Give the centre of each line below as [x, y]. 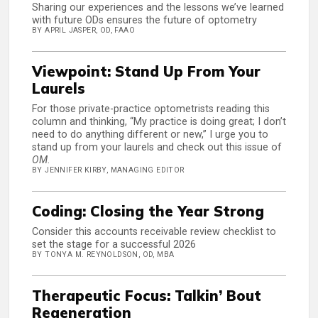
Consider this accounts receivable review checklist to [154, 232]
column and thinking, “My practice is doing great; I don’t [159, 122]
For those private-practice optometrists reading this [151, 109]
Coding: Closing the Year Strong [148, 212]
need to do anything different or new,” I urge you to [150, 135]
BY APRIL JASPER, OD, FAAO [83, 31]
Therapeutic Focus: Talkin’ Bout [147, 296]
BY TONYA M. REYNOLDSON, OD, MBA [103, 255]
